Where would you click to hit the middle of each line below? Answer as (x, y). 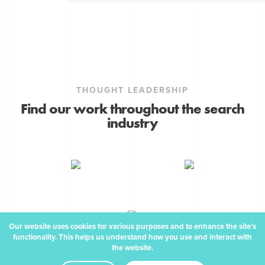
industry (132, 123)
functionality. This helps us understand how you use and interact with (132, 237)
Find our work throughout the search (132, 109)
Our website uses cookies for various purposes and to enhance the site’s (132, 226)
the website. (132, 248)
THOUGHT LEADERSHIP (132, 91)
